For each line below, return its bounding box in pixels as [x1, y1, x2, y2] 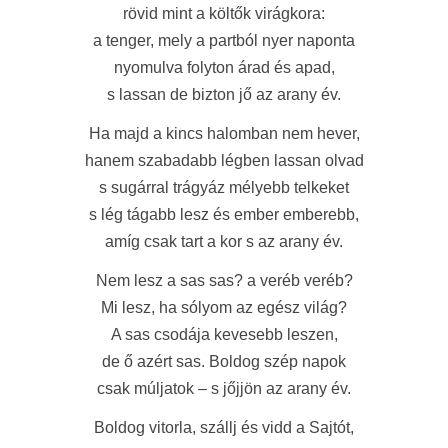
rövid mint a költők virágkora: [123, 5, 325, 22]
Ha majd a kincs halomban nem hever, [88, 125, 360, 142]
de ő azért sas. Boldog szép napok [102, 353, 346, 370]
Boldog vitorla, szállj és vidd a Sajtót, [94, 419, 354, 436]
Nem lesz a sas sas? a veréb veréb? [95, 272, 353, 289]
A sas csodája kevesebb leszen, [110, 326, 338, 343]
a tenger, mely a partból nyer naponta [93, 32, 355, 49]
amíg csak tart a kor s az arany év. [105, 233, 343, 250]
